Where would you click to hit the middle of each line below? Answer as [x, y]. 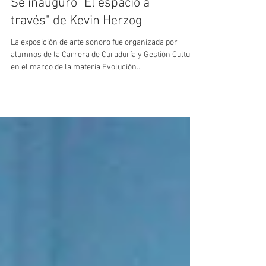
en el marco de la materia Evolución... [76, 103]
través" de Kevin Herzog [76, 57]
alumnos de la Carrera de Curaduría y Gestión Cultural [105, 91]
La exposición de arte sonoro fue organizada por [94, 78]
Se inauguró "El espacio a [80, 39]
